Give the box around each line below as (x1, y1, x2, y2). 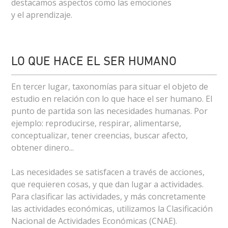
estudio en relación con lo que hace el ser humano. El (11, 93, 213, 104)
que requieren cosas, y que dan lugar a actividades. (11, 179, 204, 190)
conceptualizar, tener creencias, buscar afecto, (11, 130, 188, 141)
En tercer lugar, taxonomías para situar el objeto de (11, 81, 209, 92)
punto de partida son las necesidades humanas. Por (11, 105, 208, 117)
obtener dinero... (11, 142, 74, 153)
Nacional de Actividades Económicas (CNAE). (11, 215, 178, 226)
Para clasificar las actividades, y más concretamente (11, 191, 206, 202)
